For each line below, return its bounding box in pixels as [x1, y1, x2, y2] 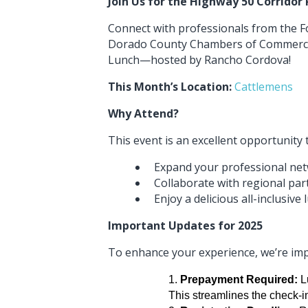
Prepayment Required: [180, 273, 298, 285]
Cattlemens [234, 78, 296, 94]
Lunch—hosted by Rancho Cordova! [108, 52, 294, 67]
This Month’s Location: [108, 78, 232, 94]
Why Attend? [108, 105, 181, 121]
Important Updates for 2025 [108, 217, 263, 233]
